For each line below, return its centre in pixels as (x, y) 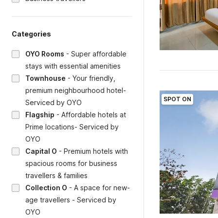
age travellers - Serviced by (71, 200)
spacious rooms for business (71, 163)
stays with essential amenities (73, 66)
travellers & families (56, 175)
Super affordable (99, 54)
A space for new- (102, 188)
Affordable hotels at (94, 115)
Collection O (46, 188)
